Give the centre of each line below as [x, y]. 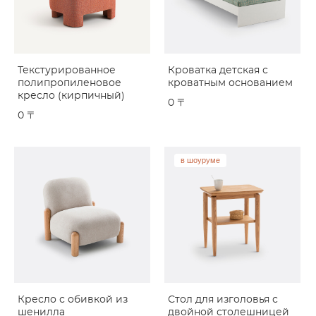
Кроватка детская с [218, 71]
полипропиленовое [69, 83]
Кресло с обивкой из [73, 300]
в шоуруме [200, 160]
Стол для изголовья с [223, 300]
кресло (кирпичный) [71, 96]
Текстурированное [67, 71]
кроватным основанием [230, 83]
